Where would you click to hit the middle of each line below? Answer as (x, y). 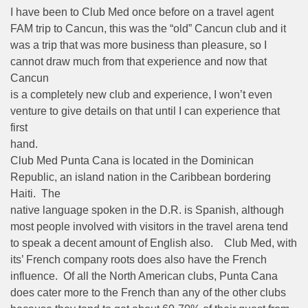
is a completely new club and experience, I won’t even (141, 94)
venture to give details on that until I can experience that (145, 111)
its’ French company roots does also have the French (139, 259)
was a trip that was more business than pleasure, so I (139, 45)
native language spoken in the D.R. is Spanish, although (147, 210)
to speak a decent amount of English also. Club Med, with (154, 243)
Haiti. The (35, 193)
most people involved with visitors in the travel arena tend (149, 226)
